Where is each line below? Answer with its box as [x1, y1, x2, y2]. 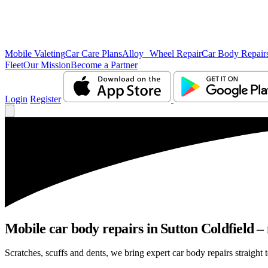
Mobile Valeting [5, 48, 65, 59]
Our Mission [23, 60, 71, 70]
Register [30, 94, 61, 104]
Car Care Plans [65, 48, 122, 59]
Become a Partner [71, 60, 138, 70]
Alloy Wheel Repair [122, 48, 202, 59]
